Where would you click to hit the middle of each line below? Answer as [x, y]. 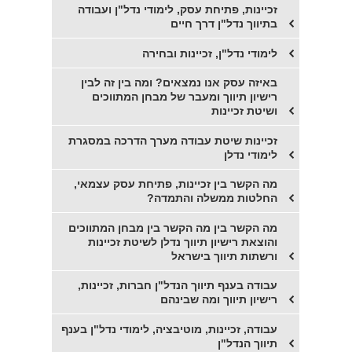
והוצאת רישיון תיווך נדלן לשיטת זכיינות [183, 242]
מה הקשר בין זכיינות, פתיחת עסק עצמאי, [176, 184]
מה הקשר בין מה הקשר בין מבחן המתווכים [173, 227]
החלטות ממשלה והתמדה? [213, 198]
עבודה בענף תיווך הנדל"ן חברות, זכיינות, [178, 286]
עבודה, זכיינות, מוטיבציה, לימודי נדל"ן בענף [170, 329]
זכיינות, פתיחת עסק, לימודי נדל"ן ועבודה [178, 10]
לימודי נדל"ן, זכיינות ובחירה [210, 53]
